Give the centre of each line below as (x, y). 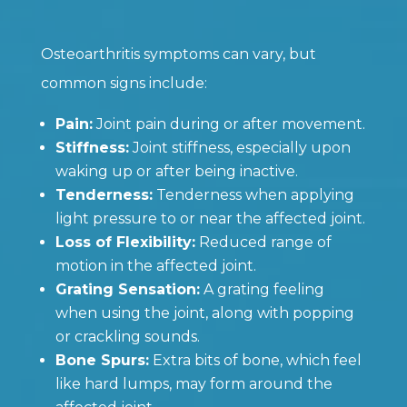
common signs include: (124, 83)
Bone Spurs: (102, 360)
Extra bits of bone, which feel (255, 360)
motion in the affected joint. (155, 265)
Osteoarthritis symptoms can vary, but (178, 54)
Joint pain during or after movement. (228, 124)
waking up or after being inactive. (176, 171)
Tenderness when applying (253, 194)
